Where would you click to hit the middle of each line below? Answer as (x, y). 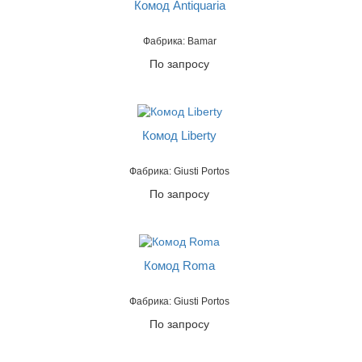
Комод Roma (180, 266)
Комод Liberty (180, 136)
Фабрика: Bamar (179, 42)
